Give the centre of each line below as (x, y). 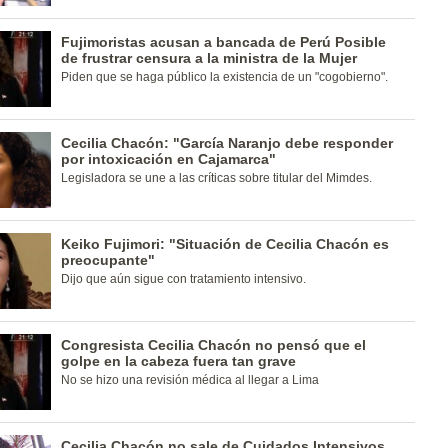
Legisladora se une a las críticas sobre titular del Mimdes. (216, 178)
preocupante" (107, 260)
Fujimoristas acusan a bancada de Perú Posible (223, 42)
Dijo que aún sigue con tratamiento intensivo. (183, 279)
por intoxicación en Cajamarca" (168, 159)
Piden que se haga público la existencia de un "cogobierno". (224, 77)
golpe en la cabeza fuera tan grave (178, 361)
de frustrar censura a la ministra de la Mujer (208, 58)
